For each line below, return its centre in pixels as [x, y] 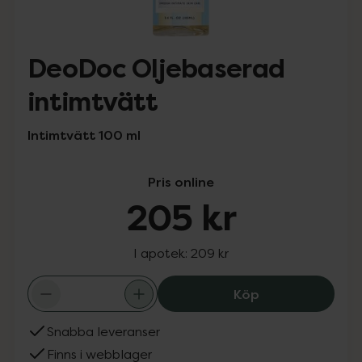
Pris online [181, 182]
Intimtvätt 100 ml [84, 135]
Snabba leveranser [103, 331]
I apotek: [162, 253]
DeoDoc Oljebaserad [156, 69]
